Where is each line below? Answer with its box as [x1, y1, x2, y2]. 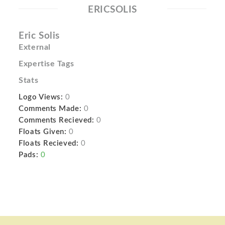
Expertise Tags [19, 60, 74, 68]
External [19, 43, 51, 51]
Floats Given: [19, 128, 67, 136]
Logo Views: [19, 93, 63, 101]
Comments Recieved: [19, 117, 94, 124]
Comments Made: [19, 105, 82, 113]
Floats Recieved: [19, 140, 79, 147]
